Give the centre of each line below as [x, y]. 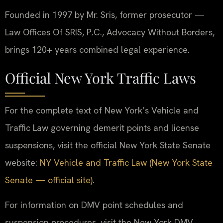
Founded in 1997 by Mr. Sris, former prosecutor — [105, 15]
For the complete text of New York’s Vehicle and [102, 111]
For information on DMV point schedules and [94, 205]
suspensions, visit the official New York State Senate [108, 145]
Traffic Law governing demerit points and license [102, 128]
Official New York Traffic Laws [101, 78]
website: [22, 163]
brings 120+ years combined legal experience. [97, 50]
